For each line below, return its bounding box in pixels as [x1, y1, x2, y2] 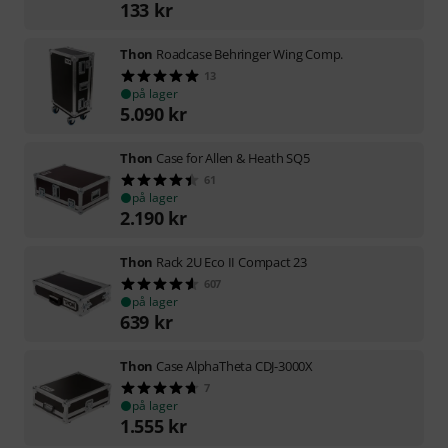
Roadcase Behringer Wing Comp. [156, 44, 344, 63]
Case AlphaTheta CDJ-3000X [156, 356, 314, 375]
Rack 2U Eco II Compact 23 [156, 252, 308, 271]
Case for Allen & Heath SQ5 [156, 148, 310, 167]
